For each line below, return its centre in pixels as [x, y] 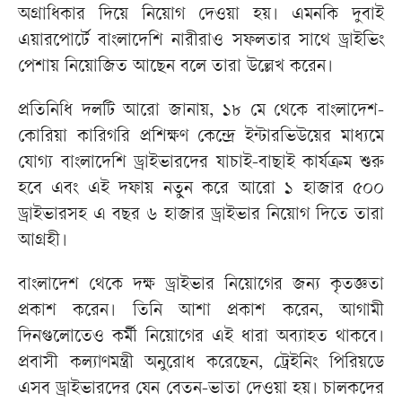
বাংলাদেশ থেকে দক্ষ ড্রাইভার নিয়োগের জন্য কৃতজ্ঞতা [201, 286]
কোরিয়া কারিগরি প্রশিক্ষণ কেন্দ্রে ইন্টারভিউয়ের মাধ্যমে [201, 138]
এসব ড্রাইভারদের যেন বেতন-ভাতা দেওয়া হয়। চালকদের [201, 390]
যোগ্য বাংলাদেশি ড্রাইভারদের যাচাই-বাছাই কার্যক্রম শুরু [201, 164]
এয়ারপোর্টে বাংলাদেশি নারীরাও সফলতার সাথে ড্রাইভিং [201, 42]
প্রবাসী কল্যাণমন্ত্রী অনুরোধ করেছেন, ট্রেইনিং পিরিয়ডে [201, 364]
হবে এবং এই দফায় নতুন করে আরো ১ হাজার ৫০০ [201, 190]
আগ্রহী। [43, 242]
